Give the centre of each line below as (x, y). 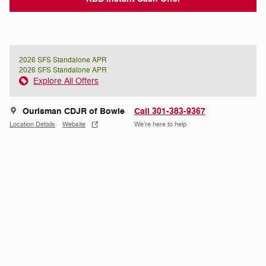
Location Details (32, 125)
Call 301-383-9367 (170, 111)
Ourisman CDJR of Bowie (74, 111)
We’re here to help (160, 125)
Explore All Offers (66, 81)
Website (74, 125)
